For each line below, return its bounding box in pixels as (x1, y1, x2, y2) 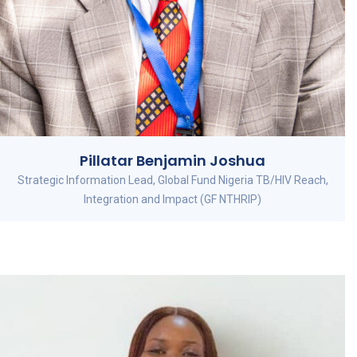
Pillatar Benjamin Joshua (80, 150, 265, 171)
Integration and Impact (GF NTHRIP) (84, 192, 261, 206)
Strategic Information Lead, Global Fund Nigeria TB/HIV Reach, (17, 173, 328, 186)
